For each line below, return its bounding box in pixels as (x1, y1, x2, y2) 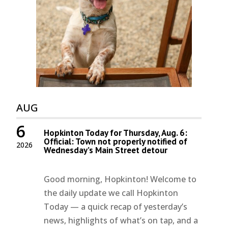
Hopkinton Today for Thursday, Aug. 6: (44, 127, 188, 139)
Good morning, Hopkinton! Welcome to (44, 174, 197, 185)
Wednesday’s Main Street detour (44, 145, 168, 156)
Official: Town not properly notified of (44, 136, 188, 148)
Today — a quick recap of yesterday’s (44, 201, 188, 213)
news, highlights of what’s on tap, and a (44, 215, 198, 226)
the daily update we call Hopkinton (44, 187, 179, 199)
